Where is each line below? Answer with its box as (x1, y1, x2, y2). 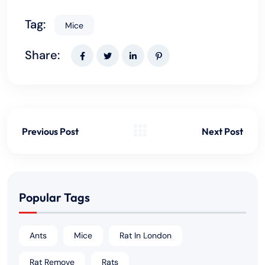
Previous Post (22, 125, 79, 137)
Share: (25, 47, 60, 63)
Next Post (202, 125, 243, 137)
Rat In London (119, 230, 172, 241)
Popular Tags (19, 189, 90, 205)
